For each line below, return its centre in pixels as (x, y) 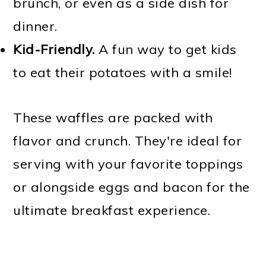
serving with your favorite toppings (128, 164)
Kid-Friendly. (54, 49)
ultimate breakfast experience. (112, 210)
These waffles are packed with (113, 117)
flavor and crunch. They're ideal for (128, 140)
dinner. (35, 26)
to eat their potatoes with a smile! (123, 72)
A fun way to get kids (166, 49)
